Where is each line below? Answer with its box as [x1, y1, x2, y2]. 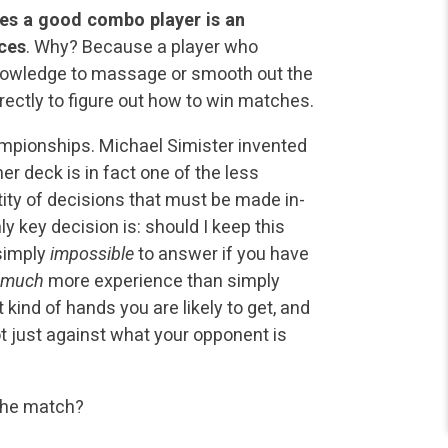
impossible [50, 242, 134, 264]
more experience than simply [48, 269, 280, 291]
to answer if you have [134, 242, 309, 264]
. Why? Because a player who [26, 35, 258, 57]
